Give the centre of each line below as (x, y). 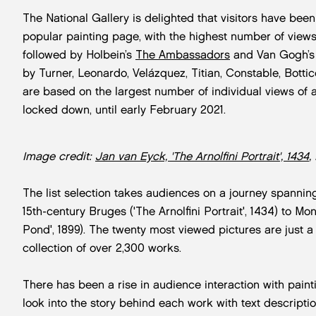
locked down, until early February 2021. (124, 109)
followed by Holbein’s (79, 54)
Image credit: (59, 156)
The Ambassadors (183, 54)
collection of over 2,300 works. (102, 248)
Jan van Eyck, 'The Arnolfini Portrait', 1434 (202, 156)
